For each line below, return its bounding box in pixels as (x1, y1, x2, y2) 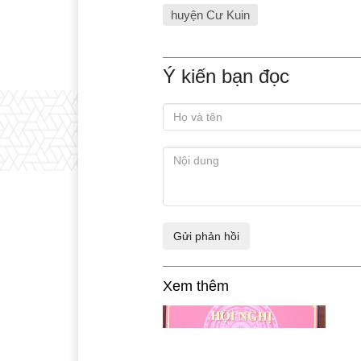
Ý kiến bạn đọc (163, 65, 289, 88)
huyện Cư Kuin (171, 8, 250, 23)
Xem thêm (163, 278, 229, 295)
